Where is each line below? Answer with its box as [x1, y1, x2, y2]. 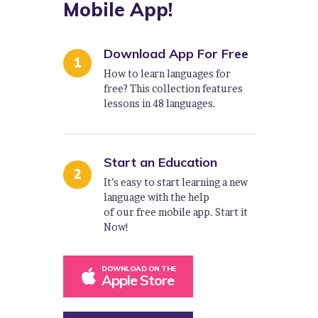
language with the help [104, 190, 209, 203]
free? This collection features [104, 82, 243, 94]
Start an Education [104, 153, 217, 170]
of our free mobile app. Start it [104, 205, 248, 218]
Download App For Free [104, 45, 248, 62]
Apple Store [102, 270, 174, 289]
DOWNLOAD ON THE [102, 263, 176, 273]
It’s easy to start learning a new [104, 175, 248, 188]
